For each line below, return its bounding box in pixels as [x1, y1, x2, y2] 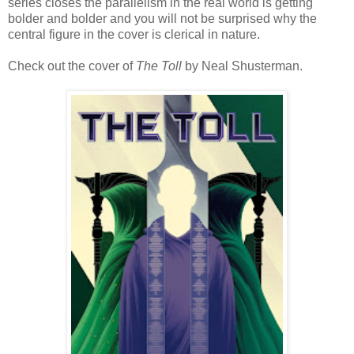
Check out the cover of [8, 59, 136, 73]
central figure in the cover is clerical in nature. [8, 28, 260, 42]
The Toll [136, 59, 182, 73]
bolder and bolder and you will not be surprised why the [8, 12, 317, 26]
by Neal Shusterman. [182, 59, 303, 73]
